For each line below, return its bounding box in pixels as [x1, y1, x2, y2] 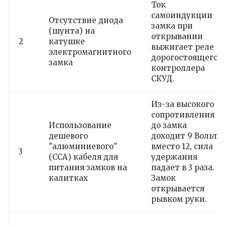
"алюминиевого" [49, 141, 117, 151]
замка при [151, 21, 193, 31]
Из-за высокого [151, 99, 214, 109]
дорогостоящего [151, 52, 218, 62]
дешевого [49, 131, 88, 141]
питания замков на [49, 162, 127, 172]
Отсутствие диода [49, 15, 123, 25]
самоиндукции [151, 10, 212, 20]
